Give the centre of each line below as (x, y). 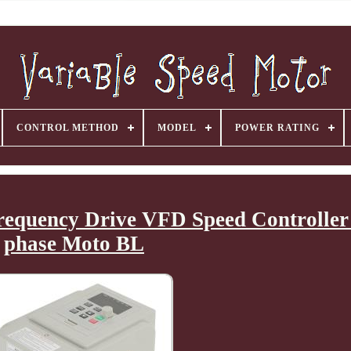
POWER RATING (277, 128)
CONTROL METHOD (67, 128)
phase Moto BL (74, 244)
